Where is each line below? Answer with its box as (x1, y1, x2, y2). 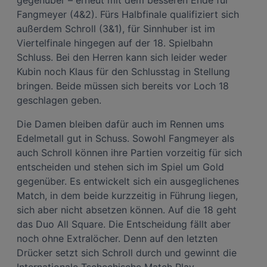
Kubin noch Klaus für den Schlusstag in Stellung (17, 65, 230, 77)
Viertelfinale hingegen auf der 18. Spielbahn (17, 36, 213, 49)
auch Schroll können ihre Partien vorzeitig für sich (17, 146, 242, 159)
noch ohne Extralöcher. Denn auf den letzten (17, 232, 218, 244)
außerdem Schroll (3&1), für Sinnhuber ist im (17, 22, 215, 35)
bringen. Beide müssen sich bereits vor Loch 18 (17, 79, 229, 92)
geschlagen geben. (17, 94, 101, 106)
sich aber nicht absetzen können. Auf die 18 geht (17, 203, 237, 216)
